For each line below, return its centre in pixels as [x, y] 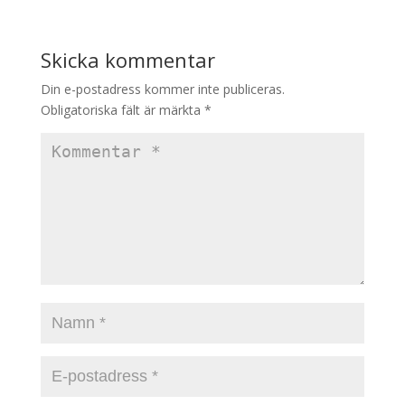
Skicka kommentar [127, 60]
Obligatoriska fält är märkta [122, 110]
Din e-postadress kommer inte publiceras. [162, 89]
